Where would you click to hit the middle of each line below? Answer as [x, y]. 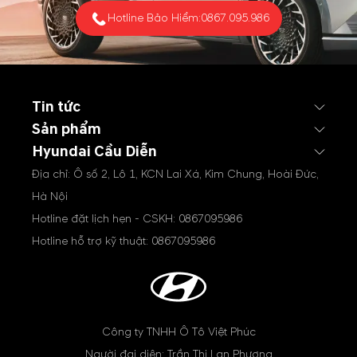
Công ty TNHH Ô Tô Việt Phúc [178, 332]
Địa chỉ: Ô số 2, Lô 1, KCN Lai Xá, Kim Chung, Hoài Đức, [175, 174]
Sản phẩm [67, 129]
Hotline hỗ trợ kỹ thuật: [92, 241]
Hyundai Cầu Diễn [94, 152]
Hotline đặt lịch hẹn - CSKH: [105, 219]
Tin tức [56, 107]
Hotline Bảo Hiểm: [154, 18]
